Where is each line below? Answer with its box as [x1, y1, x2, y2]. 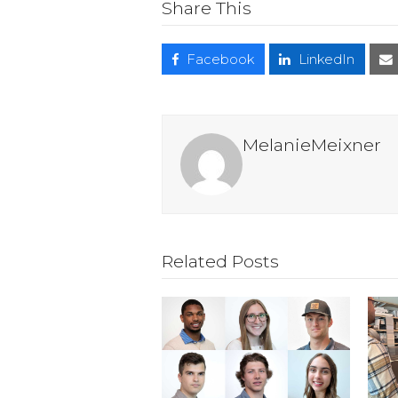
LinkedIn [298, 51, 355, 68]
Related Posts [162, 251, 279, 273]
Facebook [187, 51, 255, 68]
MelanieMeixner [243, 134, 381, 156]
